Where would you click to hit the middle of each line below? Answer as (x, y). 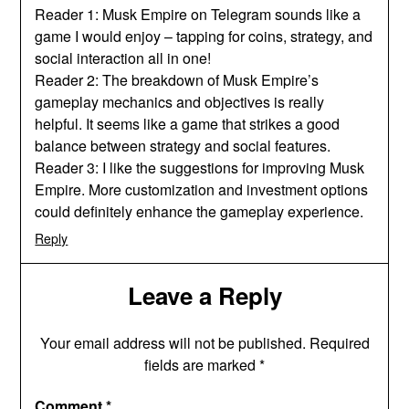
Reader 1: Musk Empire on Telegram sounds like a (198, 14)
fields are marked (202, 364)
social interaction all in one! (123, 58)
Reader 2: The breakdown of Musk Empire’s (177, 79)
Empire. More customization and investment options (202, 189)
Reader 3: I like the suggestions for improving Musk (200, 167)
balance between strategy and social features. (183, 145)
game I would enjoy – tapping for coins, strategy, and (204, 36)
